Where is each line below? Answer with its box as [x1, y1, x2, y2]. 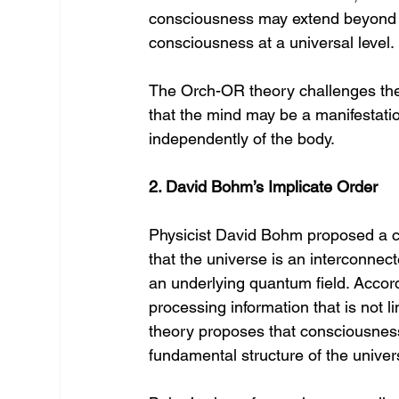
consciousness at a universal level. [149, 33, 395, 52]
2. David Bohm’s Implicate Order [149, 177, 379, 196]
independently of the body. [149, 129, 336, 148]
